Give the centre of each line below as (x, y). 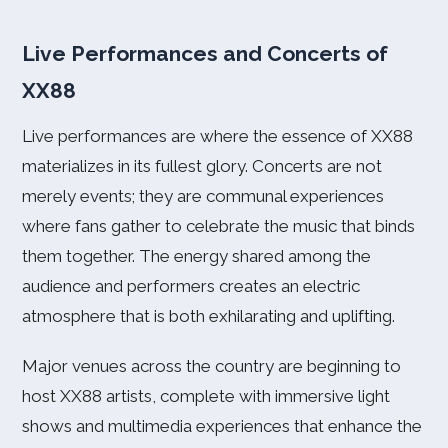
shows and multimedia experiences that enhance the (222, 426)
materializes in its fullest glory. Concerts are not (202, 166)
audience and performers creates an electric (191, 286)
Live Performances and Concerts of (205, 53)
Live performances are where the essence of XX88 (217, 136)
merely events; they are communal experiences (203, 196)
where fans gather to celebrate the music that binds (218, 226)
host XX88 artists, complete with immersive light (206, 396)
